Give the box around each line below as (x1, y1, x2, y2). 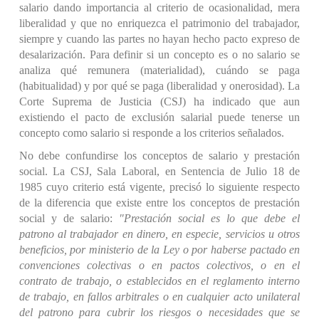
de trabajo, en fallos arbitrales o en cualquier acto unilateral (19, 291, 300, 303)
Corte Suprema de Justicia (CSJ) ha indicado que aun (19, 95, 300, 108)
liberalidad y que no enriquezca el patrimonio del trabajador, (19, 17, 300, 29)
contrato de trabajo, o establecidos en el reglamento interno (19, 275, 300, 287)
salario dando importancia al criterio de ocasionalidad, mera (19, 1, 300, 14)
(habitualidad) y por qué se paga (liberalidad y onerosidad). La (19, 80, 300, 92)
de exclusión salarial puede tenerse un (108, 111, 300, 123)
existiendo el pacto (19, 111, 109, 123)
